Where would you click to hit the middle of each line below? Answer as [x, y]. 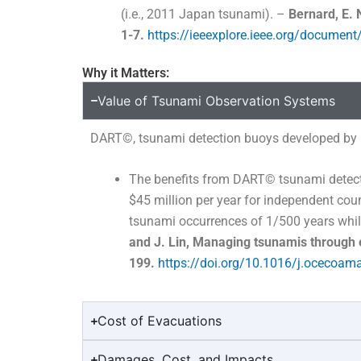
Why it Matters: [126, 73]
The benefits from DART [197, 180]
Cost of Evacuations [160, 321]
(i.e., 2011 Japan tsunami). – [205, 14]
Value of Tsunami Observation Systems [216, 100]
